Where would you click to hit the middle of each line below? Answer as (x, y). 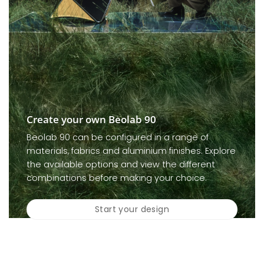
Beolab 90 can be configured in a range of (118, 138)
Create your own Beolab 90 (91, 119)
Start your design (132, 209)
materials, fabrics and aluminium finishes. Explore (131, 151)
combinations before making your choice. (117, 178)
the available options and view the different (121, 165)
